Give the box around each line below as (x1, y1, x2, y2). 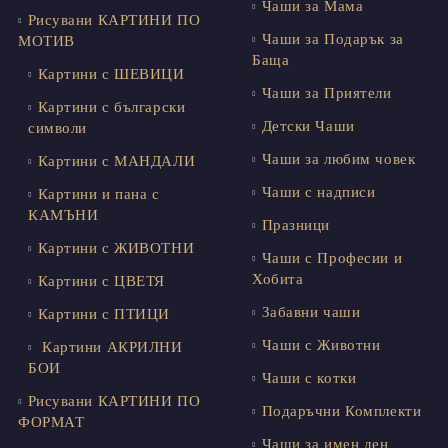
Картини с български (37, 99, 186, 116)
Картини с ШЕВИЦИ (37, 66, 185, 83)
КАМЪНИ (28, 207, 99, 224)
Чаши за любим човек (261, 151, 416, 168)
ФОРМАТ (18, 414, 85, 431)
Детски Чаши (261, 118, 355, 135)
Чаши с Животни (261, 337, 381, 354)
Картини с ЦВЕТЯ (37, 273, 165, 290)
